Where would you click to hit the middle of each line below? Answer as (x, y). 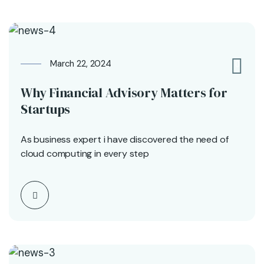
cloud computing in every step (85, 153)
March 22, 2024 (81, 63)
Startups (45, 109)
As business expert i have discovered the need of (125, 139)
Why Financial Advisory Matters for (124, 92)
